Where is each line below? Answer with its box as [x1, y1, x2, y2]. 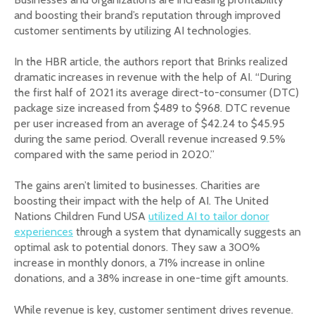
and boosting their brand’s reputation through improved [14, 8, 281, 22]
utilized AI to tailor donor [148, 210, 269, 224]
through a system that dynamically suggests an [73, 225, 301, 239]
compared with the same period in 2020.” [14, 148, 214, 161]
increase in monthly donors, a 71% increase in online [14, 256, 265, 270]
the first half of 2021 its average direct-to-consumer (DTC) [14, 86, 299, 99]
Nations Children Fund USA [14, 210, 148, 224]
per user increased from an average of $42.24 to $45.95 [14, 117, 285, 130]
